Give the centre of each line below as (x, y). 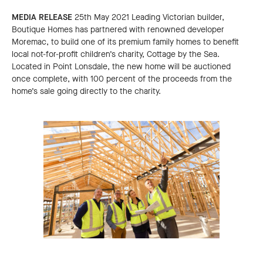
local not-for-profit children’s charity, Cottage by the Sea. (116, 55)
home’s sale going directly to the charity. (86, 92)
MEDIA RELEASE (42, 18)
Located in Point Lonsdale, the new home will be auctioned (121, 67)
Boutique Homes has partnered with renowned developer (118, 30)
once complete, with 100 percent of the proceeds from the (122, 79)
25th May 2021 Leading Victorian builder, (148, 18)
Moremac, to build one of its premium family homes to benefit (125, 42)
